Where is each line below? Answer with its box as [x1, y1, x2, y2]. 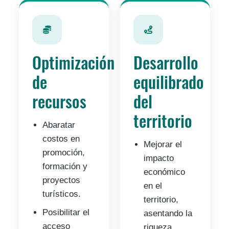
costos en [42, 134, 80, 144]
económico [143, 167, 185, 177]
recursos [32, 89, 87, 113]
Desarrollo [133, 50, 198, 75]
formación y [42, 162, 88, 172]
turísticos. [42, 189, 81, 199]
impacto [143, 153, 174, 164]
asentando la [143, 209, 192, 219]
